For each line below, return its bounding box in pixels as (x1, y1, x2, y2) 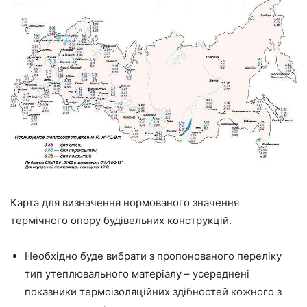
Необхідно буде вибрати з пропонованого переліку (25, 249, 282, 262)
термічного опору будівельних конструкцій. (10, 213, 232, 227)
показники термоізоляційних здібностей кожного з (25, 284, 282, 298)
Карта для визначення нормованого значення (10, 195, 239, 209)
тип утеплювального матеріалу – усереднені (25, 267, 249, 280)
